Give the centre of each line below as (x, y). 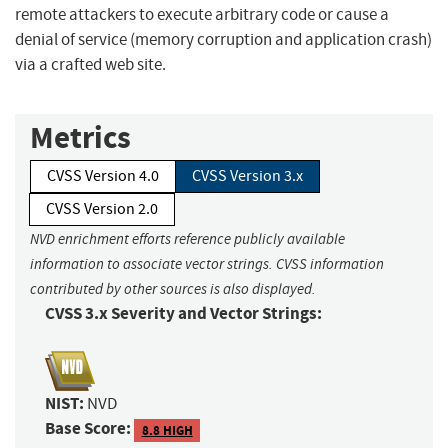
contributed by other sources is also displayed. (173, 289)
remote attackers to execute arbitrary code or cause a (202, 15)
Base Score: (88, 429)
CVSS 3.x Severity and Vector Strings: (183, 314)
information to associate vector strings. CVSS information (207, 264)
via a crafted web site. (90, 65)
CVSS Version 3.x (247, 176)
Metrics (80, 138)
